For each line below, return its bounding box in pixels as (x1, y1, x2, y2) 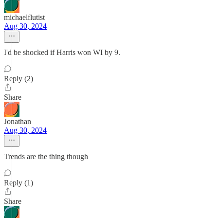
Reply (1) (4, 179, 33, 187)
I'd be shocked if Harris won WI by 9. (4, 48, 120, 56)
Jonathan (4, 117, 31, 126)
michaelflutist (4, 13, 45, 21)
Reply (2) (4, 74, 33, 83)
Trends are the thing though (4, 152, 88, 161)
